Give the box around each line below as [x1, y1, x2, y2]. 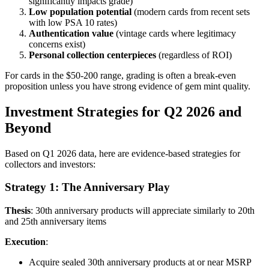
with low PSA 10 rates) [29, 17, 117, 28]
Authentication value [29, 28, 113, 38]
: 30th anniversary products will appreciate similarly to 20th [31, 205, 255, 216]
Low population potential [29, 6, 131, 17]
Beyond [5, 119, 51, 136]
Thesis [5, 205, 31, 216]
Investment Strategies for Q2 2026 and [5, 103, 241, 119]
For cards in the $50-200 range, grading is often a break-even [5, 70, 236, 80]
